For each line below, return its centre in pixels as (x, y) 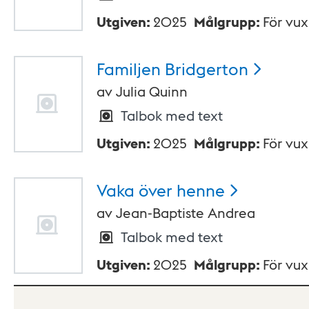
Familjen (129, 68)
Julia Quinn (152, 91)
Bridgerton (207, 68)
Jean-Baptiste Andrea (186, 213)
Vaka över (134, 190)
